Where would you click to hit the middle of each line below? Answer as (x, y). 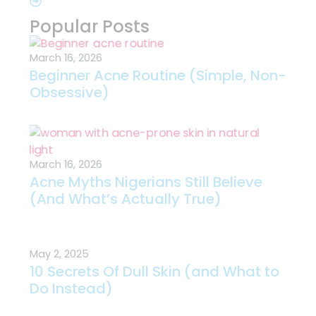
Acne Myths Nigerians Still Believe (146, 182)
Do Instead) (71, 289)
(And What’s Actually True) (126, 199)
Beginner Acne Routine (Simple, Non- (158, 76)
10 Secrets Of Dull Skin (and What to (154, 272)
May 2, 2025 (59, 254)
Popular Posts (90, 27)
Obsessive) (69, 93)
